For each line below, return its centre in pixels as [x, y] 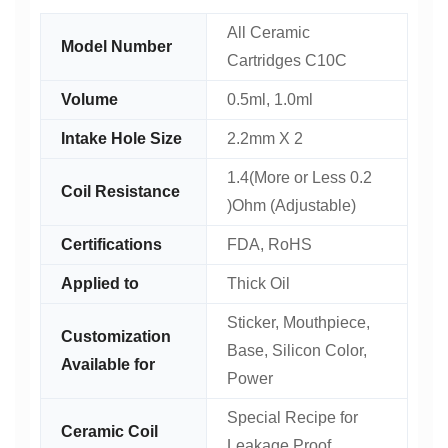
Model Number [116, 46]
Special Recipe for [292, 417]
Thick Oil [258, 283]
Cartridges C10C [287, 60]
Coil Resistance [120, 191]
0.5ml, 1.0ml [270, 99]
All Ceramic [268, 32]
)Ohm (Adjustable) [291, 205]
